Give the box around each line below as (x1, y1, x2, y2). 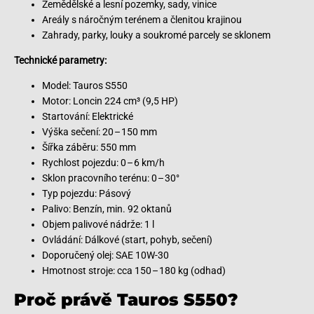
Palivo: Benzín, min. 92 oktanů (42, 203, 172, 214)
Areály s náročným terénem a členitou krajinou (42, 14, 242, 25)
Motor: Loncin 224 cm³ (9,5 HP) (42, 95, 178, 107)
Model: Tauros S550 (42, 80, 128, 91)
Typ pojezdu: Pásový (42, 188, 131, 199)
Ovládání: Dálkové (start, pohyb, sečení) (42, 234, 212, 245)
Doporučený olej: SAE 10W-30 (42, 250, 169, 261)
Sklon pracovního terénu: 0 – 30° (42, 172, 179, 184)
